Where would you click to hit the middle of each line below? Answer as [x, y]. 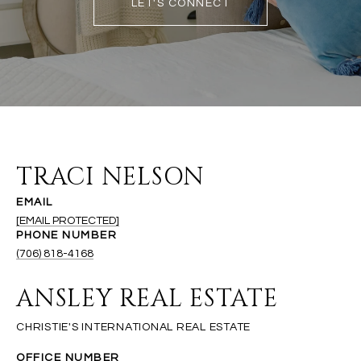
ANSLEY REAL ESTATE [147, 299]
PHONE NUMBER [66, 235]
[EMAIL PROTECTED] [68, 220]
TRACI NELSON [110, 177]
